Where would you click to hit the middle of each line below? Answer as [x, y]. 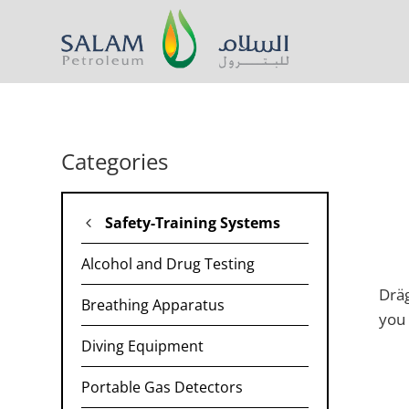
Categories [115, 162]
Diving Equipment [142, 346]
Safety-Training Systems [193, 223]
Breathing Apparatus [153, 305]
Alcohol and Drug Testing [168, 264]
